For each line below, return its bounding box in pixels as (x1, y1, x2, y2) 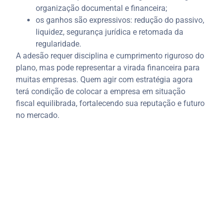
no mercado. (16, 110, 60, 120)
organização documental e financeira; (36, 3, 167, 13)
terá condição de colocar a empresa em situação (16, 86, 186, 96)
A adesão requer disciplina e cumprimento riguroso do (16, 51, 205, 60)
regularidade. (36, 39, 82, 49)
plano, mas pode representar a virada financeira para (16, 62, 200, 72)
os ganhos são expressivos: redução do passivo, (36, 15, 205, 25)
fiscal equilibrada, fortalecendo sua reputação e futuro (16, 98, 205, 108)
